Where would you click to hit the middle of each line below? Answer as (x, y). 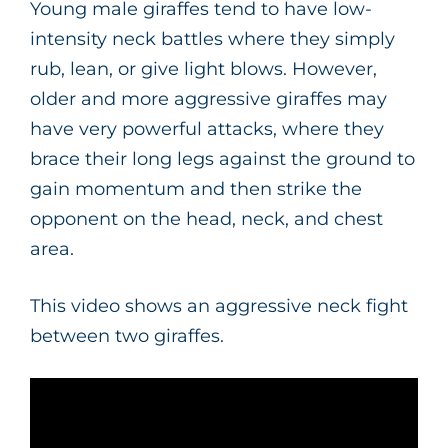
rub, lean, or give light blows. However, (203, 68)
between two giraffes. (127, 335)
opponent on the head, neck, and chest (206, 218)
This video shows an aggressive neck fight (219, 305)
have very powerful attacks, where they (207, 128)
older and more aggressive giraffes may (208, 98)
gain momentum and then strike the (196, 188)
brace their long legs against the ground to (222, 158)
